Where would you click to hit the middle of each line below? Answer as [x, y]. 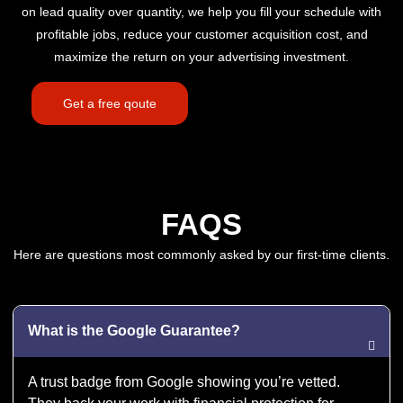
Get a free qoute [110, 104]
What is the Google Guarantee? [134, 330]
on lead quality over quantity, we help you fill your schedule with [201, 12]
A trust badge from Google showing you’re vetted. [184, 381]
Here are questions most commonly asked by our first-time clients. [201, 255]
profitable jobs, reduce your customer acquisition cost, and [201, 35]
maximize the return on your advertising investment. [201, 57]
